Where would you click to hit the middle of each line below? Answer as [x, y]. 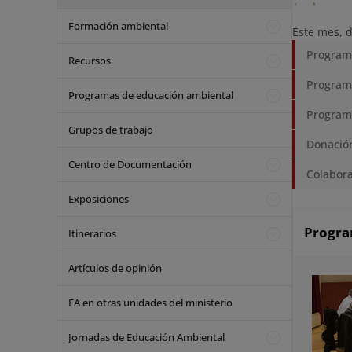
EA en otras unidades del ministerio [150, 302]
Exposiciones [99, 199]
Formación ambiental [118, 26]
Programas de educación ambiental [151, 95]
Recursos [90, 60]
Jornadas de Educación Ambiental [147, 337]
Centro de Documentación [130, 164]
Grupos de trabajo [111, 130]
